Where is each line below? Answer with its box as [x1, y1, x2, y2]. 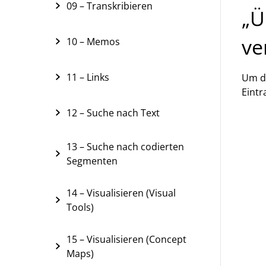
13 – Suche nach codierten [66, 140, 184, 153]
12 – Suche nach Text [66, 106, 160, 119]
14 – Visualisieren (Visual [66, 186, 176, 199]
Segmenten [66, 154, 118, 167]
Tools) [66, 201, 94, 214]
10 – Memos [66, 35, 120, 48]
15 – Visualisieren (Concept [66, 233, 186, 246]
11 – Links [66, 71, 109, 84]
